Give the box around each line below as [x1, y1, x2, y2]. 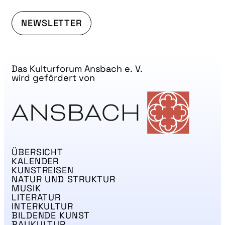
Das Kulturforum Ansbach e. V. [12, 63, 143, 75]
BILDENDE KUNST [12, 209, 90, 221]
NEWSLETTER [21, 17, 82, 29]
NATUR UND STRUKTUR [12, 173, 116, 185]
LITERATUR [12, 191, 61, 203]
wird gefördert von [12, 72, 95, 84]
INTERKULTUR [12, 200, 73, 212]
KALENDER [12, 155, 59, 167]
